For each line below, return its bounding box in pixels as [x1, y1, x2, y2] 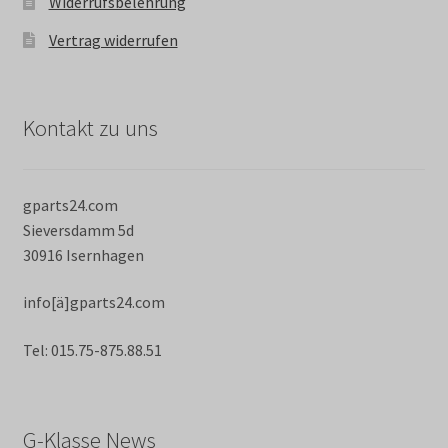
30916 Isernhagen [22, 244, 144, 265]
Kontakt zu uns [22, 114, 158, 143]
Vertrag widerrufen [48, 30, 178, 51]
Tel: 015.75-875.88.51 [22, 340, 162, 361]
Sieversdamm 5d [22, 219, 134, 240]
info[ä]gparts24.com [22, 292, 165, 313]
